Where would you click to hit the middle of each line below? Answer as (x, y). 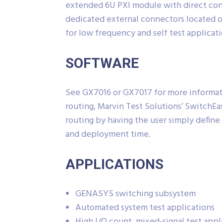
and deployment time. (108, 135)
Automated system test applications (145, 208)
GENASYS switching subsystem (136, 194)
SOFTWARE (102, 63)
